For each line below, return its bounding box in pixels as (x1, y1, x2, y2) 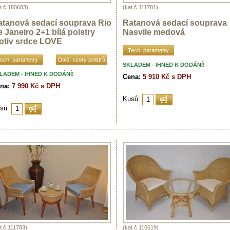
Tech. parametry (128, 47, 169, 53)
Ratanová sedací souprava (123, 18, 227, 27)
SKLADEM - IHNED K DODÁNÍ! (123, 61, 205, 68)
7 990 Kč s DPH (12, 82, 60, 90)
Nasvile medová (123, 27, 185, 36)
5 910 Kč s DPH (143, 72, 191, 81)
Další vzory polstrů (58, 56, 105, 63)
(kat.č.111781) (123, 4, 158, 10)
